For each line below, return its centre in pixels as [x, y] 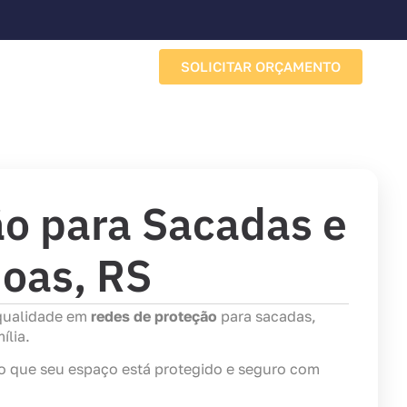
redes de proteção [154, 316]
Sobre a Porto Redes [88, 82]
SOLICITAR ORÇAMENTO [261, 66]
